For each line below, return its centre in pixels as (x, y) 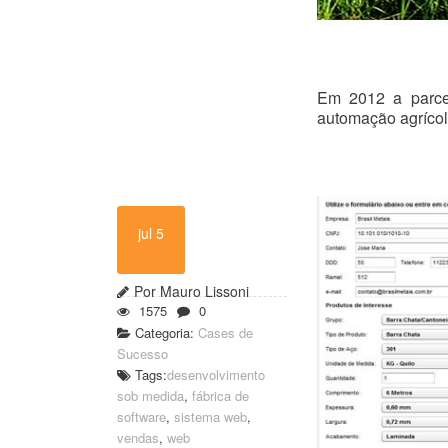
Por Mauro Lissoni (191, 290)
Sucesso (142, 353)
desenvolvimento (216, 374)
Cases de (225, 332)
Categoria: (164, 332)
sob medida (150, 395)
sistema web (210, 416)
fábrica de (220, 395)
